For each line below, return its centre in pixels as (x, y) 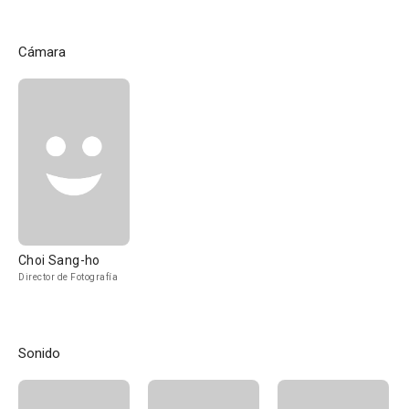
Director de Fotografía (68, 277)
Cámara (42, 52)
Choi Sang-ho (59, 260)
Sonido (39, 353)
